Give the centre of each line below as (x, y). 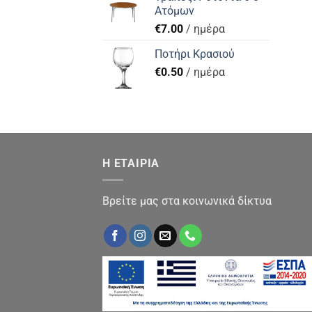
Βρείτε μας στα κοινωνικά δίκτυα (187, 201)
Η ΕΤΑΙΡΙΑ (131, 163)
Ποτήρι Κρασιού (195, 54)
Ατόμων (174, 10)
